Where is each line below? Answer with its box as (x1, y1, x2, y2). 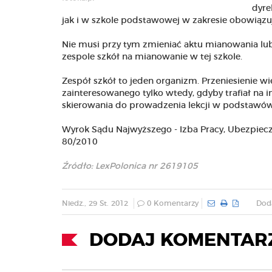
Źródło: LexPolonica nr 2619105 (62, 162, 198, 171)
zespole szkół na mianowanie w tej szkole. (62, 53, 242, 61)
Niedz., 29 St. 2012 (62, 200, 128, 207)
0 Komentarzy (144, 200, 199, 207)
